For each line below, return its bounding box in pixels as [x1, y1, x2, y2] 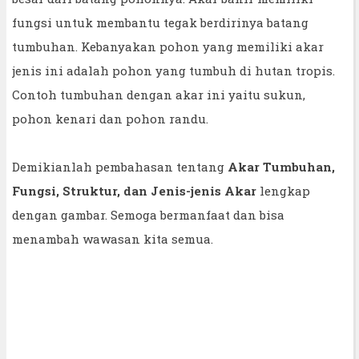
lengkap [260, 182, 310, 199]
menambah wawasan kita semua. [12, 230, 213, 247]
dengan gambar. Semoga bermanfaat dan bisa [12, 206, 284, 223]
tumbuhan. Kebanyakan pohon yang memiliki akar [12, 38, 324, 54]
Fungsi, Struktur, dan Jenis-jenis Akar [12, 182, 260, 199]
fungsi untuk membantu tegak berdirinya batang [12, 14, 309, 30]
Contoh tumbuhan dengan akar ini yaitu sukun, [12, 86, 305, 103]
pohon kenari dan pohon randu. [12, 110, 208, 127]
